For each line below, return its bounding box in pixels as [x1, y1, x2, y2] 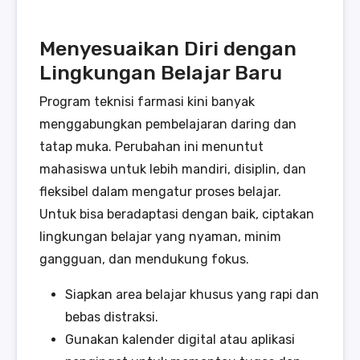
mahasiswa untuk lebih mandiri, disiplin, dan [39, 161, 306, 177]
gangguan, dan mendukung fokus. [39, 251, 249, 267]
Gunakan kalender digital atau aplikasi [65, 331, 295, 347]
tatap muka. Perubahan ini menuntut [39, 138, 264, 154]
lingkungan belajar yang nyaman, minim [39, 228, 281, 244]
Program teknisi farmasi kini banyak [39, 93, 255, 109]
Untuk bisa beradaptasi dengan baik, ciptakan [39, 206, 314, 222]
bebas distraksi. [65, 309, 158, 325]
